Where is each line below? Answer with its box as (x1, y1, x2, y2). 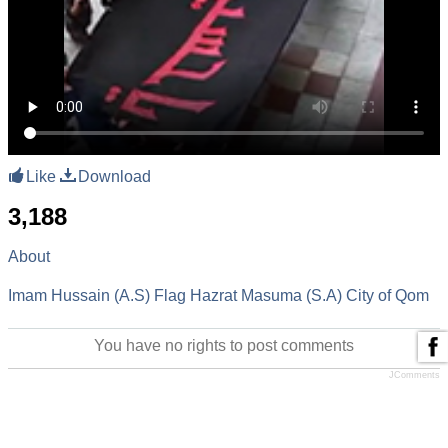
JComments (389, 369, 440, 380)
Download (74, 167, 151, 185)
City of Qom (346, 286, 429, 304)
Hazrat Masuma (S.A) (190, 286, 342, 304)
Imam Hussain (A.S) (8, 286, 150, 304)
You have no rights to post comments (94, 336, 354, 354)
